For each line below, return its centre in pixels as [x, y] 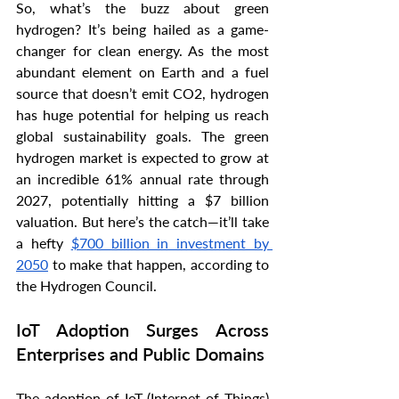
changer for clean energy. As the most [142, 51]
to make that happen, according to [159, 265]
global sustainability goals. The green [142, 136]
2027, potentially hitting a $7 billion [142, 200]
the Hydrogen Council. [86, 286]
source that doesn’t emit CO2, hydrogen [142, 94]
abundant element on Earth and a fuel [142, 72]
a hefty [44, 243]
